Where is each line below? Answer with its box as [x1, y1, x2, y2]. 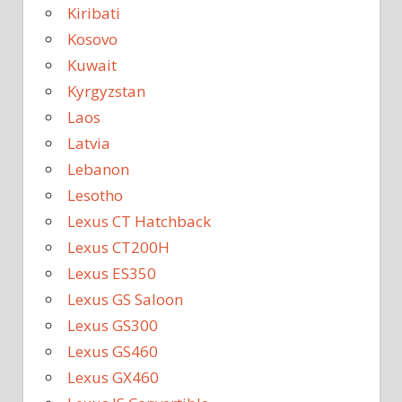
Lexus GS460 [67, 341, 158, 363]
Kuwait [67, 55, 117, 76]
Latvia [67, 133, 110, 154]
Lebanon [67, 159, 129, 180]
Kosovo [67, 29, 118, 50]
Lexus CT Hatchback [67, 211, 211, 232]
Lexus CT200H [67, 237, 170, 258]
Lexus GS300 [67, 315, 158, 336]
